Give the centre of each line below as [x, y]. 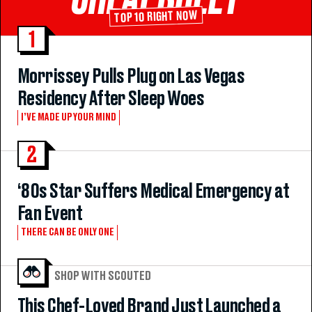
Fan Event [50, 213]
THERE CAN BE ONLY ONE [68, 232]
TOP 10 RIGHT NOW [156, 17]
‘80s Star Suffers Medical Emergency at [154, 191]
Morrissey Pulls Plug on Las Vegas [131, 76]
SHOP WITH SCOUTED [103, 275]
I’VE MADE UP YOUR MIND [69, 117]
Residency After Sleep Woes [111, 99]
